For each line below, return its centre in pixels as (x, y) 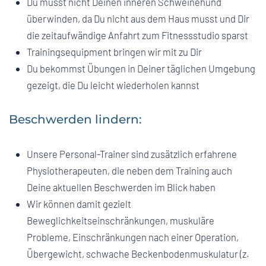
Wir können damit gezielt (79, 204)
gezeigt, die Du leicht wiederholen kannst (113, 85)
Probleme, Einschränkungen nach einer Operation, (133, 237)
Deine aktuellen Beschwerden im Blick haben (121, 187)
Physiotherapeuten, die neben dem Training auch (129, 171)
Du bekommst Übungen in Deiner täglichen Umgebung (141, 69)
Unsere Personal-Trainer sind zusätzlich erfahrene (132, 154)
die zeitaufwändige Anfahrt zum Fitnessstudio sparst (137, 35)
